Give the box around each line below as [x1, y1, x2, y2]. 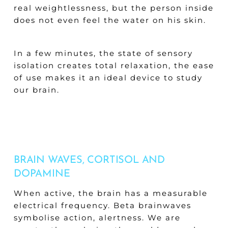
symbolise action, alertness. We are [13, 212, 181, 222]
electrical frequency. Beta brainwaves [13, 200, 191, 210]
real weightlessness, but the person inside [13, 3, 214, 13]
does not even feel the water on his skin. [13, 15, 206, 25]
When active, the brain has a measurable [13, 188, 208, 198]
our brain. [13, 84, 60, 95]
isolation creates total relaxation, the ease [13, 60, 214, 70]
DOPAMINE [13, 168, 70, 179]
